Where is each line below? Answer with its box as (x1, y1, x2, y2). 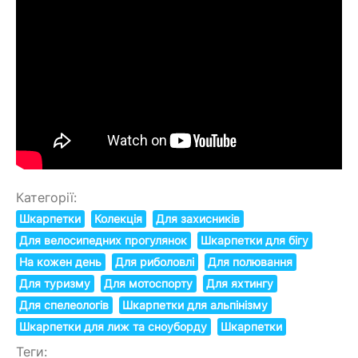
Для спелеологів (19, 298, 109, 312)
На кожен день (19, 255, 102, 268)
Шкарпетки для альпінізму (122, 298, 268, 312)
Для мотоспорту (104, 276, 193, 290)
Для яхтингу (206, 276, 274, 290)
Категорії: (16, 189, 77, 205)
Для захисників (156, 212, 241, 225)
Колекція (94, 212, 143, 225)
